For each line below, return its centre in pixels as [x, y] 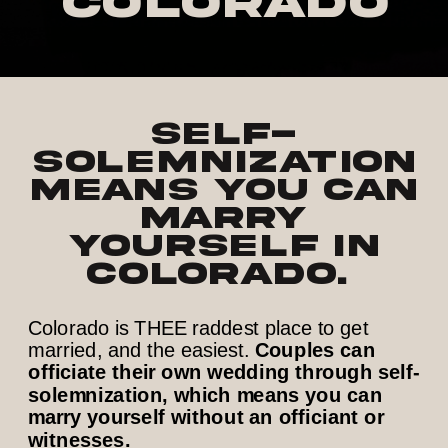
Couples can [315, 350]
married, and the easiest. [141, 350]
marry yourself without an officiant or [206, 417]
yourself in [224, 246]
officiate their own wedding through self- [224, 372]
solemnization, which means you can [205, 395]
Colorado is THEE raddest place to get [198, 327]
